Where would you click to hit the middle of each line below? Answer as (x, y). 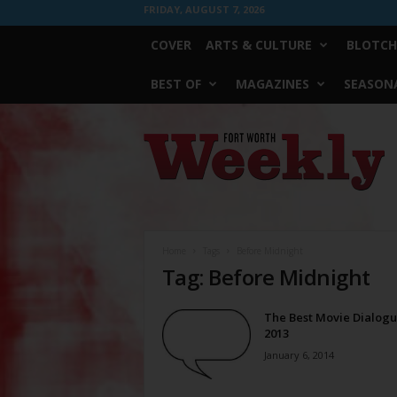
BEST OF (175, 84)
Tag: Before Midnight (266, 277)
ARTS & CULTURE (258, 45)
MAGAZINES (272, 84)
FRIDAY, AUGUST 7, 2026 (203, 9)
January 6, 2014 (299, 355)
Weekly (161, 156)
